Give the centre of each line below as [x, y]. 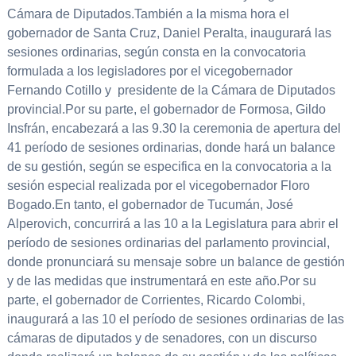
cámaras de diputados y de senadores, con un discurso [162, 339]
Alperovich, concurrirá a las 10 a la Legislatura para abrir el [172, 224]
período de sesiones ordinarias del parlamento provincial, [168, 243]
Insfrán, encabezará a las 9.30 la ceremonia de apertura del [174, 129]
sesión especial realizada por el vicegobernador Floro [158, 186]
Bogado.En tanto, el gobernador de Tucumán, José [150, 205]
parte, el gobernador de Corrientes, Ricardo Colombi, [156, 300]
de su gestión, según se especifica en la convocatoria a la [169, 167]
